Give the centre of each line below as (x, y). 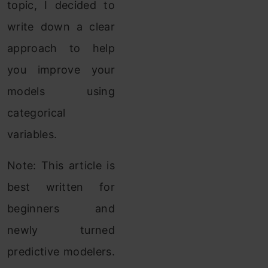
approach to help (61, 48)
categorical (36, 113)
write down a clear (61, 27)
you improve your (61, 70)
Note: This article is (61, 165)
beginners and (61, 208)
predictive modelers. (61, 252)
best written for (61, 187)
